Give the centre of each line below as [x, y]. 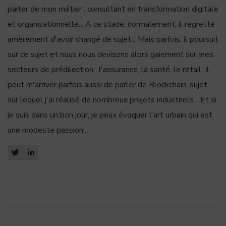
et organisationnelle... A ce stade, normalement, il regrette [111, 24]
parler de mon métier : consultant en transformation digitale [113, 9]
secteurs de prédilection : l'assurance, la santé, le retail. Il [108, 69]
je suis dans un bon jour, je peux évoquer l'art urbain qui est [110, 115]
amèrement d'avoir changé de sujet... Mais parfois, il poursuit [113, 39]
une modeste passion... [48, 130]
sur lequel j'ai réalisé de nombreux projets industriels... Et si [112, 100]
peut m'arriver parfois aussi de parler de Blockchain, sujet [107, 84]
